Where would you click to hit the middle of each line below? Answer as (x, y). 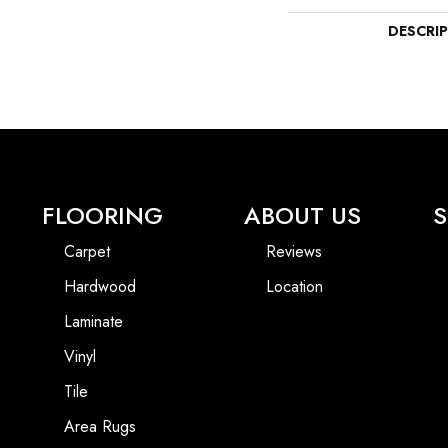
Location (294, 287)
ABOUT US (302, 216)
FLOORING (102, 216)
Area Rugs (100, 427)
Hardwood (100, 287)
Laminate (93, 322)
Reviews (293, 252)
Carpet (87, 252)
